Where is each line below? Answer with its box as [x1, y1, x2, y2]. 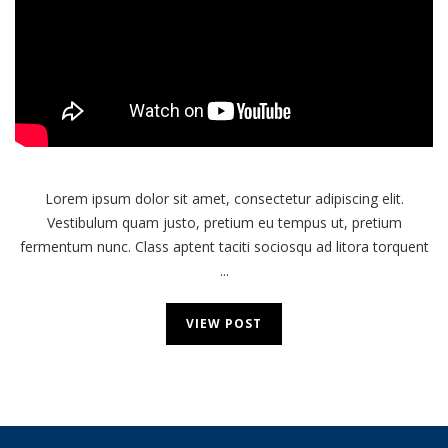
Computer [326, 17, 391, 36]
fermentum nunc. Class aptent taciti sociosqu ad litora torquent [19, 237, 429, 257]
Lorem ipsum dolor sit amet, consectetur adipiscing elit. [44, 189, 404, 209]
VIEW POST [186, 315, 262, 333]
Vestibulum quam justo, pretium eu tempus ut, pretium [46, 213, 402, 233]
